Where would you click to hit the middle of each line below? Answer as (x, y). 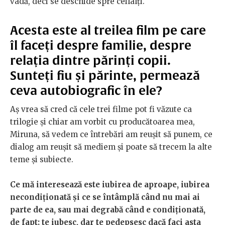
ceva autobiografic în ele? (88, 91)
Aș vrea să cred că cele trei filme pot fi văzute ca (101, 109)
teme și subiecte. (43, 160)
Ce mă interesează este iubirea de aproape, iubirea (110, 185)
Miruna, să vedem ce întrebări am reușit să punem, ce (111, 135)
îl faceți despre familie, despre (101, 45)
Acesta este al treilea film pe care (108, 30)
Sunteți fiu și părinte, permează (105, 76)
